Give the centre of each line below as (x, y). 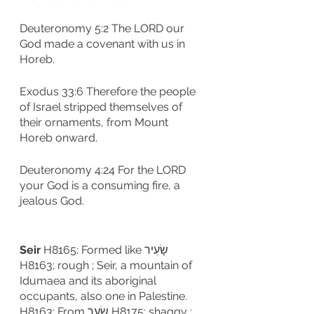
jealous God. (52, 201)
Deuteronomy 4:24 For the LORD (104, 170)
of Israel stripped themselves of (102, 107)
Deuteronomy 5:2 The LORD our (103, 28)
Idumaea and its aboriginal (89, 281)
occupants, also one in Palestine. (105, 296)
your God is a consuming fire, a (101, 185)
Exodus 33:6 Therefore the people (109, 91)
